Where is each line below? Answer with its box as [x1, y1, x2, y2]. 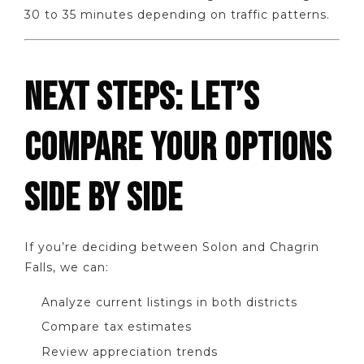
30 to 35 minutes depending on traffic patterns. [24, 6, 330, 22]
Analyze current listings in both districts [41, 294, 297, 310]
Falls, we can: [24, 260, 109, 275]
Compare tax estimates [41, 319, 192, 335]
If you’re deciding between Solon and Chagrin [24, 240, 319, 255]
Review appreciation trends [41, 344, 218, 360]
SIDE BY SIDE [24, 175, 183, 223]
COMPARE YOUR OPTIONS [24, 125, 331, 172]
